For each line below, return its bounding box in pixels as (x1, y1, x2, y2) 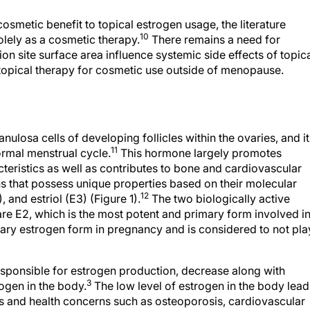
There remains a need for (149, 33, 280, 46)
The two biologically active (149, 192, 290, 206)
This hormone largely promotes (118, 146, 282, 160)
